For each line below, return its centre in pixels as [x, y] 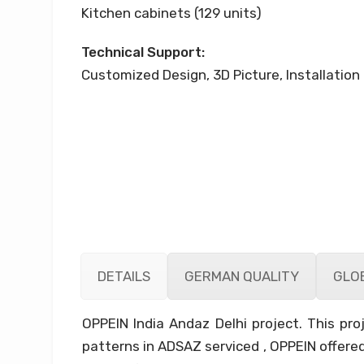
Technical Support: [143, 52]
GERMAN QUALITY [241, 276]
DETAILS [123, 276]
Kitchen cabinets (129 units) [171, 13]
